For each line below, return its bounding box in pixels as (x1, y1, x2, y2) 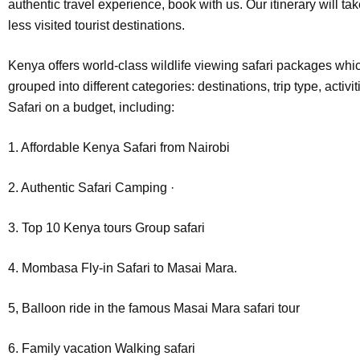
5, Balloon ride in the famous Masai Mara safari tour (8, 301, 300, 315)
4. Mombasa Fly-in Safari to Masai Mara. (8, 261, 237, 275)
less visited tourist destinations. (8, 18, 185, 32)
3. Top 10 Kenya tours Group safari (8, 221, 205, 235)
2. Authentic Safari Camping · (8, 181, 174, 194)
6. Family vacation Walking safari (8, 342, 195, 355)
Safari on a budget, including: (8, 100, 174, 114)
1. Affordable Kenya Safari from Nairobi (8, 141, 230, 154)
